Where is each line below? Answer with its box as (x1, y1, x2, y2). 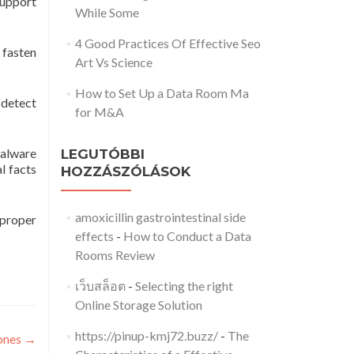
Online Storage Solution (74, 297, 202, 312)
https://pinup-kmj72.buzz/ (74, 328, 218, 343)
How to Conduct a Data (122, 228, 251, 243)
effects (74, 228, 114, 243)
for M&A (74, 104, 124, 119)
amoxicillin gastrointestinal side (74, 209, 246, 224)
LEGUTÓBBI (61, 146, 145, 162)
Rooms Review (74, 247, 155, 262)
